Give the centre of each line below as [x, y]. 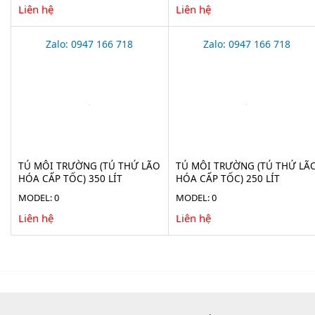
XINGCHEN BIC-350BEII [72, 191]
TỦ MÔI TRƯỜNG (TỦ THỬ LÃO [89, 166]
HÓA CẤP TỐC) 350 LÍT [70, 178]
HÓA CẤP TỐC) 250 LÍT [227, 178]
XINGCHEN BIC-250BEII [229, 191]
